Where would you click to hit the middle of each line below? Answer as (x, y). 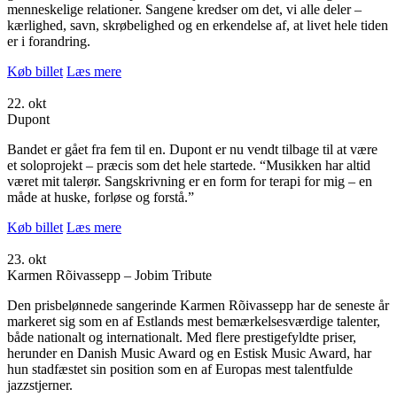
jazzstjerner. (40, 385)
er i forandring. (49, 41)
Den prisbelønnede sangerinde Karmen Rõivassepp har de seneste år (198, 305)
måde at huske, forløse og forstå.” (101, 197)
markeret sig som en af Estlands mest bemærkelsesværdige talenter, (194, 321)
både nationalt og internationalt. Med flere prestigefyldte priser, (182, 337)
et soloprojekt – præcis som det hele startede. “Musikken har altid (189, 165)
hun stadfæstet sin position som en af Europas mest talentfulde (180, 369)
